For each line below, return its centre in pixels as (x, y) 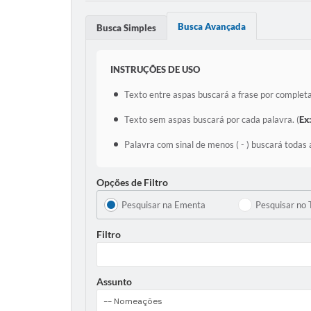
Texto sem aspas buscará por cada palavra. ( (212, 119)
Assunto (114, 281)
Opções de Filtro (132, 182)
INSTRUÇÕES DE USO (155, 69)
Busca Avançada (212, 26)
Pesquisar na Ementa (163, 204)
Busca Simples (126, 27)
